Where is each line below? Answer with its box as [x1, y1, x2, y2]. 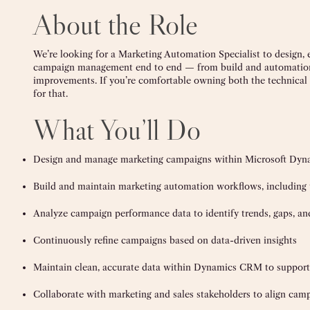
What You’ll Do [33, 111, 201, 148]
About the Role [33, 6, 198, 43]
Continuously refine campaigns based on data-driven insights [33, 235, 297, 246]
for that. [33, 88, 68, 100]
